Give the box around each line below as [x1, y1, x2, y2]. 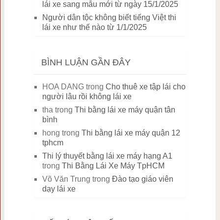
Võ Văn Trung [42, 175, 90, 184]
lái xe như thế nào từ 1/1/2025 [42, 23, 147, 32]
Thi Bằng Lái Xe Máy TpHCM [61, 162, 165, 170]
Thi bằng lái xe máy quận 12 [81, 129, 180, 137]
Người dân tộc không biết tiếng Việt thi [42, 13, 176, 22]
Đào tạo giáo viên [111, 175, 173, 184]
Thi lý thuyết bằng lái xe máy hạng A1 [42, 152, 172, 161]
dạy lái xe [42, 185, 76, 193]
